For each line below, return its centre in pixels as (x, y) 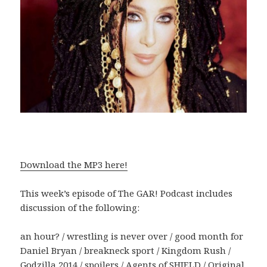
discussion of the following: (80, 208)
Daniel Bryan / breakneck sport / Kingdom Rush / (126, 251)
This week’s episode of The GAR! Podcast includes (127, 193)
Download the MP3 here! (74, 165)
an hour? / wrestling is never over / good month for (132, 236)
